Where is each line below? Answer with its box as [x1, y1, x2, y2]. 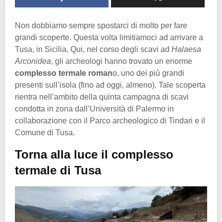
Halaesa [171, 45, 201, 54]
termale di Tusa [15, 164, 101, 177]
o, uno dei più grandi [112, 69, 184, 78]
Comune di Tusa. [15, 128, 75, 137]
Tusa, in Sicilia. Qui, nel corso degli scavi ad [15, 45, 171, 54]
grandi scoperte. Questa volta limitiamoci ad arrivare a [15, 33, 203, 42]
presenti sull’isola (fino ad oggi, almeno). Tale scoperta [15, 81, 206, 90]
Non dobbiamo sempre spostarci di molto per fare [15, 21, 187, 30]
